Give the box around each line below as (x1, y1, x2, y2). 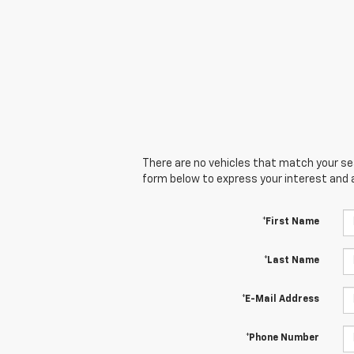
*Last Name (263, 255, 319, 265)
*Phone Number (245, 333, 319, 343)
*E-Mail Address (241, 294, 319, 304)
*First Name (262, 217, 319, 227)
